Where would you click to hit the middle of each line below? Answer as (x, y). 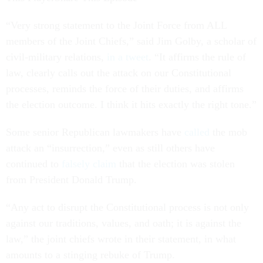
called (197, 132)
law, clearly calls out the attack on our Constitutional (119, 73)
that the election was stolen (176, 163)
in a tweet (128, 57)
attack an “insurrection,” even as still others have (110, 148)
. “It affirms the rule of (197, 57)
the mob (228, 132)
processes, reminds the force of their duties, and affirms (125, 88)
